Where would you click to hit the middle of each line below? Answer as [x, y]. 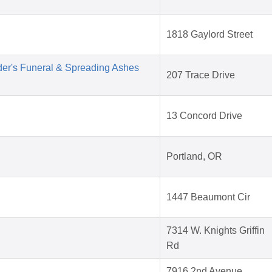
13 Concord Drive [204, 116]
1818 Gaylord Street [209, 35]
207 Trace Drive [201, 75]
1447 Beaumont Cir [208, 197]
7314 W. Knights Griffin [216, 231]
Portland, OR [194, 157]
